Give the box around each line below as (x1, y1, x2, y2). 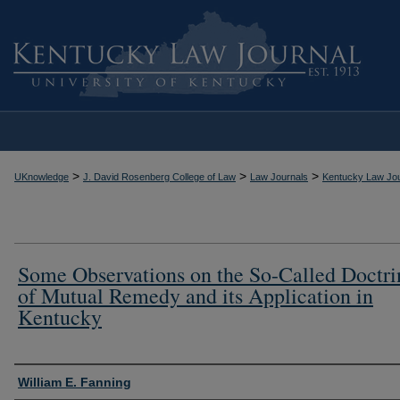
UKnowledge (14, 171, 69, 182)
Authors (14, 367, 71, 392)
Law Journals (250, 171, 308, 182)
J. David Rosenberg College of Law (83, 171, 236, 182)
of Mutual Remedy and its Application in (18, 280, 373, 310)
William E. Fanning (18, 374, 131, 389)
